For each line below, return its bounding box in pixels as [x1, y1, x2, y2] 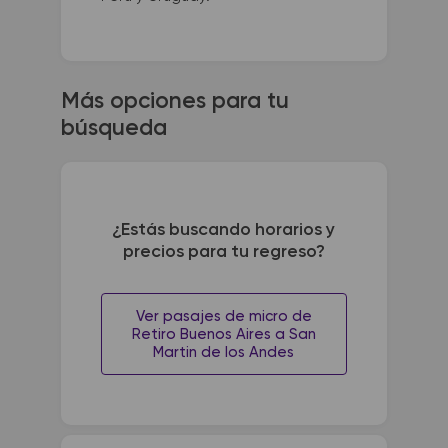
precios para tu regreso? [122, 243, 325, 262]
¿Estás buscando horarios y [112, 221, 336, 240]
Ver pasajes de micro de [135, 309, 312, 325]
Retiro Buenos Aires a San [131, 327, 316, 343]
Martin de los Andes [153, 345, 295, 361]
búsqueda [60, 118, 167, 141]
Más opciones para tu [60, 91, 289, 114]
